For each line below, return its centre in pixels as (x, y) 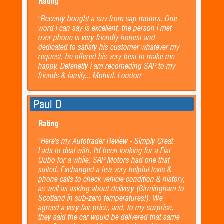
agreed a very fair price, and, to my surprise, (106, 207)
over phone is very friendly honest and (97, 38)
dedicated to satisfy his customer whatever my (109, 47)
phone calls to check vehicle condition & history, (112, 179)
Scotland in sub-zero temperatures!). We (100, 198)
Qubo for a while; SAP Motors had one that (104, 160)
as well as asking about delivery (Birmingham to (111, 188)
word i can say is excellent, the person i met (105, 28)
